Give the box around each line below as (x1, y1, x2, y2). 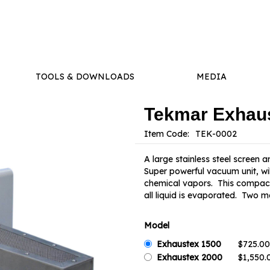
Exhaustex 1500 (157, 238, 221, 250)
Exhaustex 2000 (157, 251, 222, 263)
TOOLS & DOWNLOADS (35, 71, 134, 82)
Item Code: (144, 128, 194, 139)
